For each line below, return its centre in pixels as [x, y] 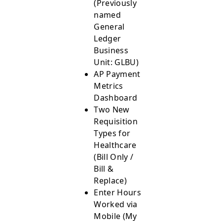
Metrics [109, 86]
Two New [112, 110]
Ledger [108, 39]
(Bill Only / [114, 157]
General [109, 27]
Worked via [116, 204]
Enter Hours [117, 193]
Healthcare [115, 145]
